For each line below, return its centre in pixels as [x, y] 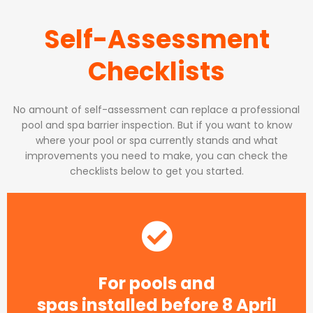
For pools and [156, 284]
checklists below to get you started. [156, 172]
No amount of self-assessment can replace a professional [156, 110]
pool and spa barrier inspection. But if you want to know [156, 125]
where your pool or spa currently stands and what [156, 141]
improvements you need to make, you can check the [156, 156]
